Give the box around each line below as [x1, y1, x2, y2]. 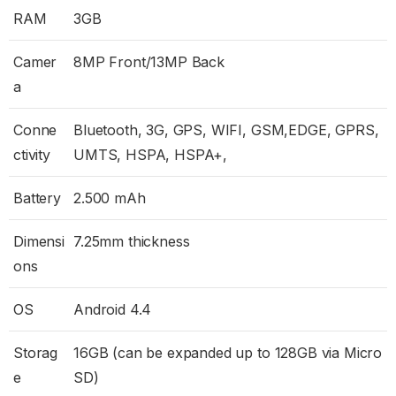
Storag [13, 343, 58, 362]
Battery [13, 188, 61, 207]
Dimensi [13, 232, 65, 250]
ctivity [13, 145, 50, 164]
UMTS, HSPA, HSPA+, [73, 145, 228, 164]
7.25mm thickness [73, 232, 190, 250]
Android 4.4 [73, 300, 152, 318]
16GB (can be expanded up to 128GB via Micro [73, 343, 383, 362]
